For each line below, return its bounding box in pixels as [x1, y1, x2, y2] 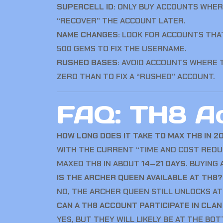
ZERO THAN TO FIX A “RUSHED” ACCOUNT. [57, 71, 215, 82]
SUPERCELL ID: [57, 1, 115, 12]
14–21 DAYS [141, 158, 186, 169]
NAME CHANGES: [57, 29, 120, 40]
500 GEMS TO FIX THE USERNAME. [57, 43, 187, 54]
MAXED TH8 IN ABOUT [57, 158, 141, 169]
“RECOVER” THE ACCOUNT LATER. [57, 15, 186, 26]
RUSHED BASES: [57, 57, 119, 68]
